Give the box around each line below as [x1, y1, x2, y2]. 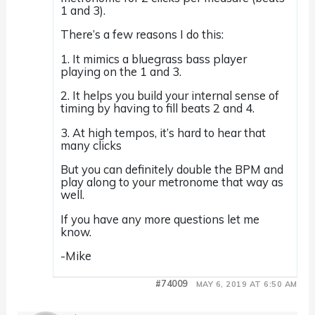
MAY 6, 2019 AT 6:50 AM [195, 279, 297, 290]
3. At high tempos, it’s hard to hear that [60, 124, 266, 140]
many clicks [60, 137, 122, 153]
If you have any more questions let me [60, 211, 260, 226]
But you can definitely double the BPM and [60, 162, 284, 177]
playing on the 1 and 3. [60, 63, 182, 79]
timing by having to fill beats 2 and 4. [60, 101, 255, 116]
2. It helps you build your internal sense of [60, 88, 280, 103]
